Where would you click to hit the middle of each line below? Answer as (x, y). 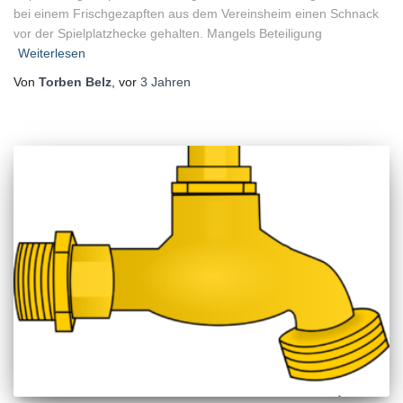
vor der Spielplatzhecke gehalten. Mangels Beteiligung (168, 34)
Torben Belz (75, 82)
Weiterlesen (52, 54)
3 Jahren (166, 82)
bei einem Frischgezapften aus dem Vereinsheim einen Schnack (196, 14)
